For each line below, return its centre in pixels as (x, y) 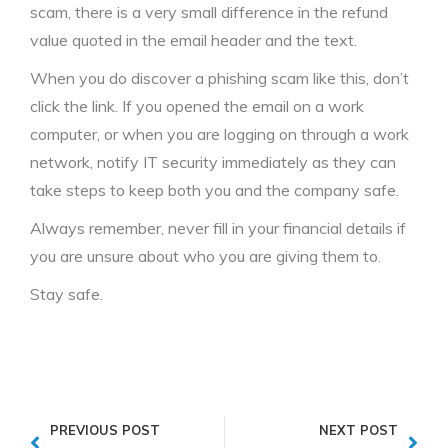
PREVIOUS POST (105, 430)
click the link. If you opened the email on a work (197, 106)
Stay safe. (66, 294)
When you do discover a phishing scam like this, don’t (219, 78)
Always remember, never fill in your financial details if (218, 228)
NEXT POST (358, 430)
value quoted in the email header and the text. (193, 40)
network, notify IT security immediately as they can (213, 162)
